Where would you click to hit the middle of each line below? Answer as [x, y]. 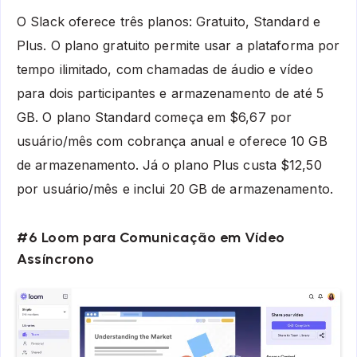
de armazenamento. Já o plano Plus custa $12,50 [169, 165]
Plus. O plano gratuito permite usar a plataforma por [178, 45]
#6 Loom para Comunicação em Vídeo [151, 238]
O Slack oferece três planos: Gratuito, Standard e [169, 21]
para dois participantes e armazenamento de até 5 [170, 93]
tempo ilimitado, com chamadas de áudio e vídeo [165, 69]
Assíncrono [55, 259]
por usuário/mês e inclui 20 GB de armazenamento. [175, 188]
